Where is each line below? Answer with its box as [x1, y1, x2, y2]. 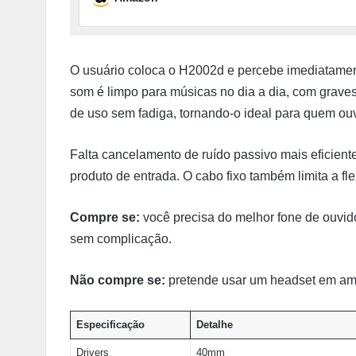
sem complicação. [70, 231, 172, 246]
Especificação [75, 318, 145, 331]
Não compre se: [70, 273, 165, 287]
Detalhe [195, 318, 233, 331]
